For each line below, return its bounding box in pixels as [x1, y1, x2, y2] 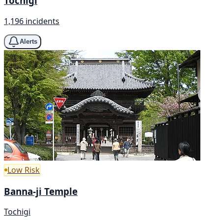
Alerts [20, 38, 37, 46]
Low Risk [7, 164, 40, 175]
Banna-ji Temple [4, 185, 78, 197]
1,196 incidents [4, 15, 59, 27]
